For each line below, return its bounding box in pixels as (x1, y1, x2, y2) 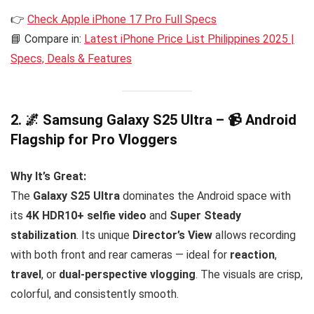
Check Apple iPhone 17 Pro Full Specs (27, 12, 217, 26)
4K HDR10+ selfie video (26, 209, 146, 223)
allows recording (212, 228, 296, 243)
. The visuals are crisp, (196, 268, 303, 282)
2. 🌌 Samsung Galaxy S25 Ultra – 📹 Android (11, 111, 296, 129)
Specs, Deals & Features (11, 51, 132, 65)
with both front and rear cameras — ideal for (11, 248, 230, 262)
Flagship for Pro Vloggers (11, 131, 177, 149)
